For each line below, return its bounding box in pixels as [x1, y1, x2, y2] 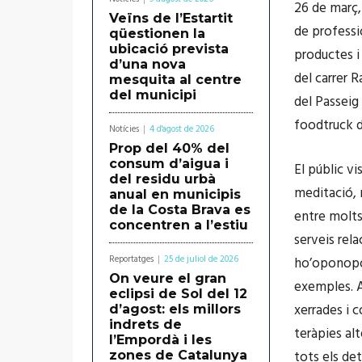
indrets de [109, 316, 182, 332]
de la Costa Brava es [109, 201, 250, 217]
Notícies [109, 121, 139, 137]
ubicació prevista [109, 40, 229, 57]
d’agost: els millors [109, 301, 241, 317]
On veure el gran [109, 270, 226, 286]
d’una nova [109, 56, 186, 72]
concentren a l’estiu [109, 217, 248, 233]
